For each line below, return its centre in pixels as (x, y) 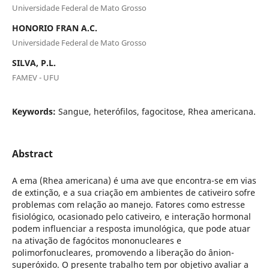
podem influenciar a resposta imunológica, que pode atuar (131, 228)
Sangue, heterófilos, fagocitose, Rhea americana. (157, 111)
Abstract (32, 153)
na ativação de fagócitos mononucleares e (96, 240)
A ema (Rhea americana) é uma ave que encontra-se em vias (134, 180)
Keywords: (35, 111)
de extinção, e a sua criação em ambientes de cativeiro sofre (133, 192)
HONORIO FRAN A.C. (54, 28)
